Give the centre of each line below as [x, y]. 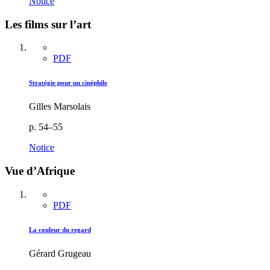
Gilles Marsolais [60, 107]
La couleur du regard [60, 229]
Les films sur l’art [48, 24]
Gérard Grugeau [60, 253]
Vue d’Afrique [40, 171]
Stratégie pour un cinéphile [68, 83]
